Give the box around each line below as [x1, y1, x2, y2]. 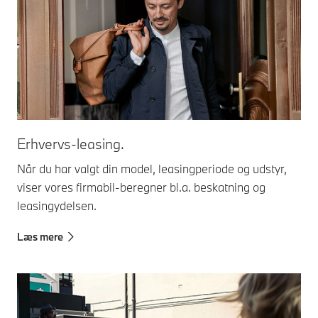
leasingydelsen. [17, 197, 99, 213]
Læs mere [17, 229, 63, 243]
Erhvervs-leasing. [17, 134, 124, 153]
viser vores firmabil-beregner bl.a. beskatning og [17, 179, 265, 194]
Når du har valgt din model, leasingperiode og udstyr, [17, 160, 287, 176]
